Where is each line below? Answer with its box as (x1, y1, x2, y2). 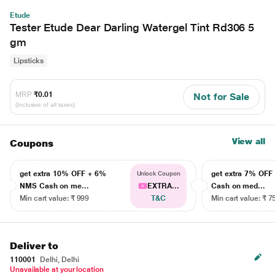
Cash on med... (211, 182, 266, 190)
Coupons (10, 137, 53, 149)
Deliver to (10, 240, 59, 252)
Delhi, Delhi (38, 255, 79, 264)
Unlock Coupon (136, 170, 180, 177)
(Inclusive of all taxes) (15, 101, 76, 108)
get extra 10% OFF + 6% (20, 169, 106, 178)
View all (231, 136, 265, 146)
